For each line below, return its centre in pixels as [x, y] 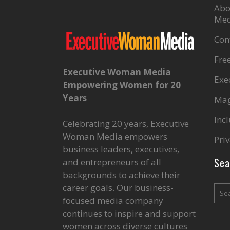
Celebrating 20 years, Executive [126, 124]
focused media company [113, 201]
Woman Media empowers [115, 137]
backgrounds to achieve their [121, 175]
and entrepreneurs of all [112, 162]
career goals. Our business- [118, 188]
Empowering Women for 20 [122, 85]
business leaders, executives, [121, 149]
